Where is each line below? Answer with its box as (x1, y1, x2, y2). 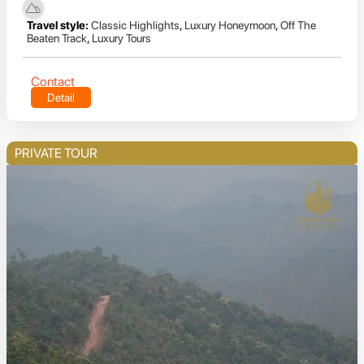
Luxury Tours (92, 31, 151, 45)
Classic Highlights (91, 18, 180, 32)
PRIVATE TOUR (15, 145, 97, 161)
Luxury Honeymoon (184, 18, 275, 32)
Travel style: (27, 18, 89, 32)
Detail (47, 90, 75, 104)
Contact (31, 73, 75, 89)
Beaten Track (27, 31, 87, 45)
